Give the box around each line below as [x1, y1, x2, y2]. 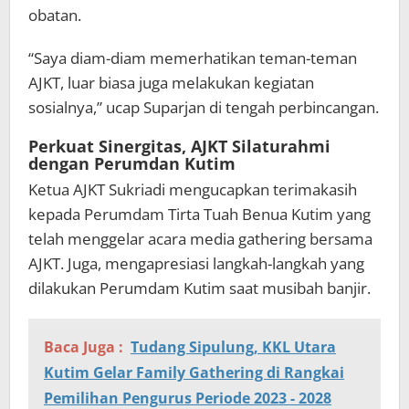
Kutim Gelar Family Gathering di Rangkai [44, 362, 344, 383]
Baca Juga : [44, 337, 123, 358]
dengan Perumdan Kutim [28, 152, 236, 175]
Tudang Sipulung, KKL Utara [131, 337, 336, 358]
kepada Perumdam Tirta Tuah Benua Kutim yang [28, 204, 371, 225]
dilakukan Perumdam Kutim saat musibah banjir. [28, 278, 371, 299]
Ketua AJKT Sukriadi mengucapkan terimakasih [28, 179, 357, 201]
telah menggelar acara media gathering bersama [28, 228, 372, 250]
